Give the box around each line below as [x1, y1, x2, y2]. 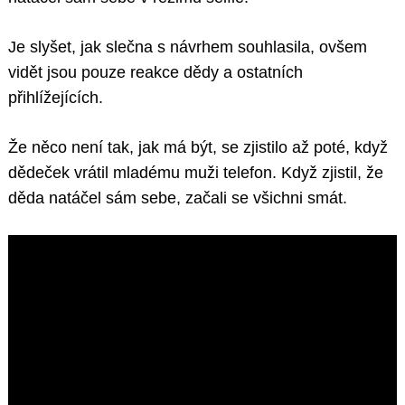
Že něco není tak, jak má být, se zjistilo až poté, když [8, 138, 388, 157]
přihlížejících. [8, 89, 103, 108]
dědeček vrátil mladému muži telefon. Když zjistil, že [8, 164, 383, 183]
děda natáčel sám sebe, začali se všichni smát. [8, 189, 347, 208]
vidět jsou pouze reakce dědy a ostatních [8, 63, 303, 82]
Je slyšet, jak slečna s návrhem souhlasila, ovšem [8, 38, 367, 57]
